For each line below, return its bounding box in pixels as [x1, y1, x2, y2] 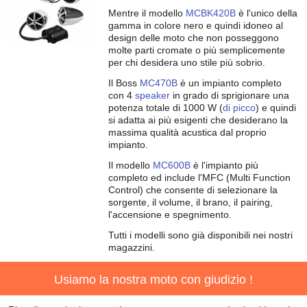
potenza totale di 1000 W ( [108, 102, 223, 113]
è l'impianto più [191, 160, 258, 171]
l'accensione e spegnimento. [108, 209, 232, 220]
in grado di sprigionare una [170, 90, 289, 101]
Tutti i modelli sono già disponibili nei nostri [108, 230, 293, 241]
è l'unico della [236, 8, 297, 19]
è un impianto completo [177, 77, 282, 88]
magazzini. [108, 242, 155, 253]
